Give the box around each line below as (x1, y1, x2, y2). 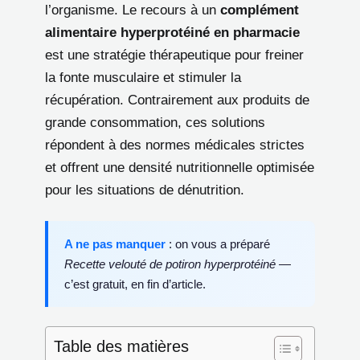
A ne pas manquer (64, 236, 166, 251)
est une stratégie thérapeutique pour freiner (45, 47, 304, 63)
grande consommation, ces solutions (45, 114, 265, 130)
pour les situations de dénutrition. (45, 182, 244, 198)
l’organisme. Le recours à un (45, 2, 220, 18)
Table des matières (54, 337, 189, 355)
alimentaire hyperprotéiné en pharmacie (45, 24, 300, 40)
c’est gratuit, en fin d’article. (64, 276, 206, 291)
